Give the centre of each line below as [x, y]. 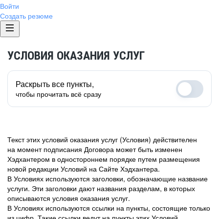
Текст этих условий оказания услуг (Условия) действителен [102, 139]
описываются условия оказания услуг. [69, 198]
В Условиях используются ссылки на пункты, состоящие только [109, 208]
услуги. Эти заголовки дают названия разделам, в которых [101, 188]
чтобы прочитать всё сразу [58, 94]
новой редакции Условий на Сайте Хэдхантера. [84, 169]
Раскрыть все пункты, [55, 84]
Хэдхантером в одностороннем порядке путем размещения [104, 159]
